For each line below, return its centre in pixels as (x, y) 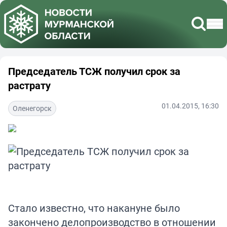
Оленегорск (32, 108)
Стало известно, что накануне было (94, 208)
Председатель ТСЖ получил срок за (94, 71)
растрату (29, 85)
